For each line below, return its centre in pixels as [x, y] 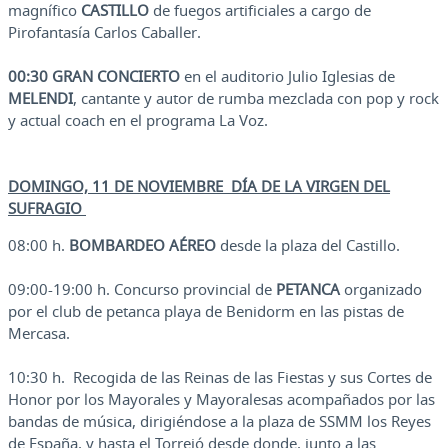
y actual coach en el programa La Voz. [138, 120]
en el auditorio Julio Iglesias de [287, 76]
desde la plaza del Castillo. [308, 245]
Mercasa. [39, 333]
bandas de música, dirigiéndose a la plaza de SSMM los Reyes [219, 421]
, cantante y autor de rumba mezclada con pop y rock [256, 98]
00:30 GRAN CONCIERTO [94, 76]
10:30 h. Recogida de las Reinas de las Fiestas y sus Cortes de [220, 377]
